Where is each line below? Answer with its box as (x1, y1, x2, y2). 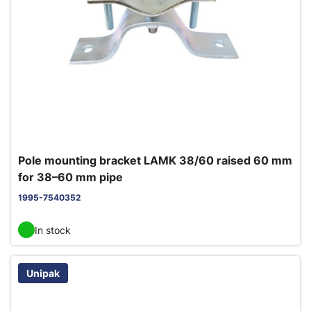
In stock (35, 224, 71, 236)
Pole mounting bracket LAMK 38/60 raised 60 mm (18, 153, 292, 167)
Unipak (26, 267, 60, 279)
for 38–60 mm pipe (18, 170, 123, 184)
